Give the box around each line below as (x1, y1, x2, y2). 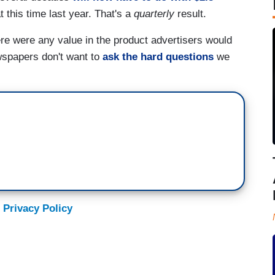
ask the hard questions (103, 50, 214, 63)
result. (174, 7, 206, 20)
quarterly (134, 7, 174, 20)
